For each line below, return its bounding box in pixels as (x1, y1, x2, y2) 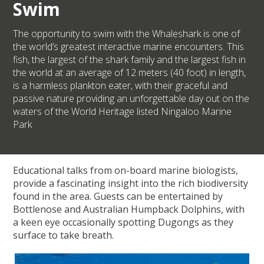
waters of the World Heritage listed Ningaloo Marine (13, 104, 232, 118)
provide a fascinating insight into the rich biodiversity (13, 176, 249, 190)
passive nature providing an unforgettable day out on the (13, 91, 250, 105)
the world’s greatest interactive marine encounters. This (13, 39, 245, 53)
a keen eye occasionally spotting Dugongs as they (13, 215, 234, 229)
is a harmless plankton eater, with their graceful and (13, 78, 228, 92)
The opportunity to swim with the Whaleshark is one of (13, 27, 240, 40)
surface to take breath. (13, 228, 114, 242)
